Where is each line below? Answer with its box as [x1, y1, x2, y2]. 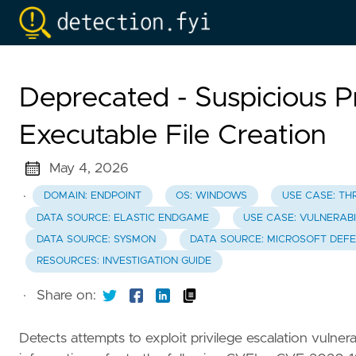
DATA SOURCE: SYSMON [36, 234, 156, 245]
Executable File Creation [19, 122, 326, 149]
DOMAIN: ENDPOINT [43, 191, 141, 202]
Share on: [37, 288, 96, 303]
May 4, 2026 [48, 161, 129, 176]
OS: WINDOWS [176, 191, 248, 202]
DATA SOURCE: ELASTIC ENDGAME [36, 212, 209, 223]
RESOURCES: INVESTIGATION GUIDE [36, 256, 211, 267]
